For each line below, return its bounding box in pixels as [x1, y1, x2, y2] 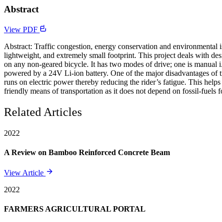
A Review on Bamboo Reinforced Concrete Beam [4, 148, 170, 157]
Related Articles [4, 105, 82, 118]
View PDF [4, 25, 40, 34]
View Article [4, 168, 46, 177]
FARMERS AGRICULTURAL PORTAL [4, 205, 146, 214]
